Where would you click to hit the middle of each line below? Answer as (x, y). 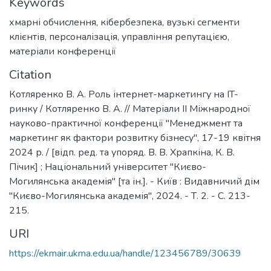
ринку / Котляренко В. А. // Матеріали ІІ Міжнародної (130, 109)
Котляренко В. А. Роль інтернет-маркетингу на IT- (124, 94)
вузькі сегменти (203, 22)
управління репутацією (175, 37)
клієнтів (27, 37)
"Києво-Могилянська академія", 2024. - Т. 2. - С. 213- (130, 196)
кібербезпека (131, 22)
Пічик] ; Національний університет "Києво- (108, 167)
